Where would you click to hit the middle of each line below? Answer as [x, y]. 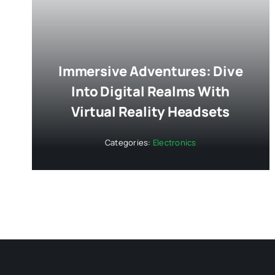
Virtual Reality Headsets [151, 111]
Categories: [129, 142]
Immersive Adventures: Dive [151, 71]
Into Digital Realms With [151, 91]
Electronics [174, 142]
